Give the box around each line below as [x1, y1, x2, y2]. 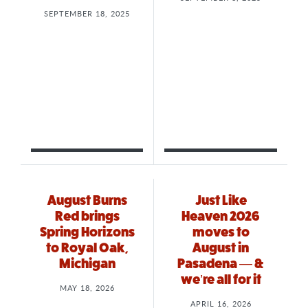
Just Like [195, 193, 247, 208]
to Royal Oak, [46, 241, 128, 256]
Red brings [54, 209, 120, 224]
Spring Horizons [39, 225, 135, 240]
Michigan [58, 256, 115, 272]
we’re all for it [180, 272, 261, 287]
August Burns [47, 193, 127, 208]
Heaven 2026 [181, 209, 260, 224]
